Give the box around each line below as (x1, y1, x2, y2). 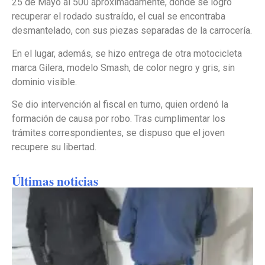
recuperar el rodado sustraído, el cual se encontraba (12, 11, 225, 22)
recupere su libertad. (12, 141, 96, 153)
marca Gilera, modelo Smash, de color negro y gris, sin (12, 62, 235, 73)
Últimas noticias (12, 172, 98, 190)
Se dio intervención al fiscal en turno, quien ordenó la (12, 99, 228, 111)
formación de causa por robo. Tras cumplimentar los (12, 113, 225, 125)
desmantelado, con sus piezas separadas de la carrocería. (12, 25, 252, 37)
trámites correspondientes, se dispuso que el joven (12, 127, 225, 139)
